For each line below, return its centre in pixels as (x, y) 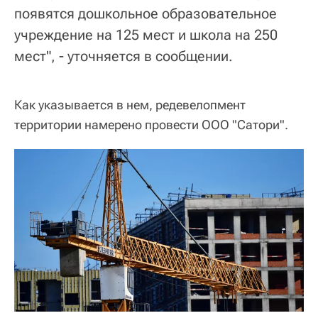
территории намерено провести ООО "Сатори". (151, 124)
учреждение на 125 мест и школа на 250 (146, 34)
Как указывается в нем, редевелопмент (130, 104)
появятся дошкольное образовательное (146, 13)
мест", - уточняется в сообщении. (124, 56)
